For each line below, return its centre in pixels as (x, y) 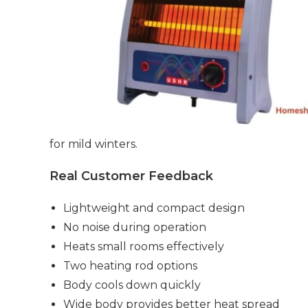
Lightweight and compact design (154, 208)
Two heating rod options (130, 266)
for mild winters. (93, 144)
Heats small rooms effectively (144, 247)
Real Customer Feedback (131, 176)
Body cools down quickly (132, 285)
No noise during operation (135, 228)
